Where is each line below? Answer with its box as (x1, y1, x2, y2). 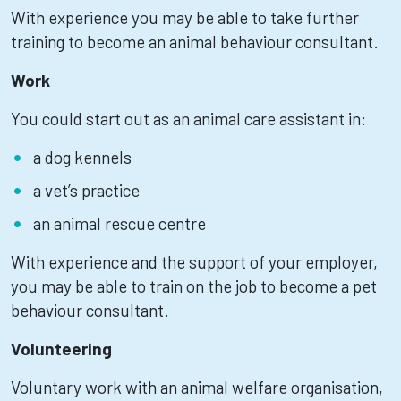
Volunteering (11, 338, 112, 359)
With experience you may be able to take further (11, 7, 359, 28)
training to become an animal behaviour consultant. (11, 31, 379, 52)
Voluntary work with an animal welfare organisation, (11, 377, 383, 397)
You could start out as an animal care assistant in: (11, 108, 366, 129)
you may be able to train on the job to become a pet (11, 276, 377, 296)
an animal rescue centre (33, 213, 206, 234)
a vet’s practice (33, 180, 140, 200)
